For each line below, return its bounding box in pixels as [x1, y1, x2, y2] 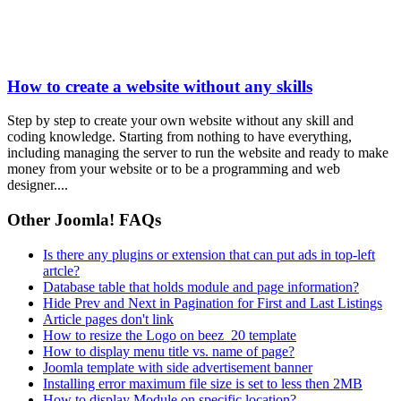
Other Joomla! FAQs [7, 210, 161, 230]
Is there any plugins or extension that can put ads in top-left [43, 246, 375, 262]
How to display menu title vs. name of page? [43, 343, 294, 359]
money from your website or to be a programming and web [7, 161, 340, 177]
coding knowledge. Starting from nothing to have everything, [7, 129, 352, 145]
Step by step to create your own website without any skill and [7, 113, 354, 129]
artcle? [43, 262, 80, 278]
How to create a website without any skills [7, 76, 312, 96]
